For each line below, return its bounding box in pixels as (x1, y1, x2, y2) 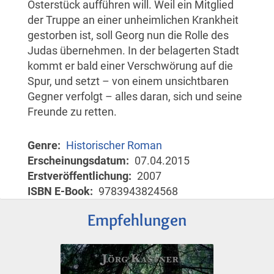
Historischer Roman (66, 138, 162, 152)
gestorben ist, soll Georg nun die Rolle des (28, 28, 229, 42)
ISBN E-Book (28, 184, 90, 198)
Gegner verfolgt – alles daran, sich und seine (28, 89, 242, 103)
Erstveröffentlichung (28, 169, 128, 182)
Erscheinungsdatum (28, 154, 126, 167)
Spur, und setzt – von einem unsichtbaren (28, 74, 229, 87)
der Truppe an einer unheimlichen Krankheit (28, 13, 239, 26)
